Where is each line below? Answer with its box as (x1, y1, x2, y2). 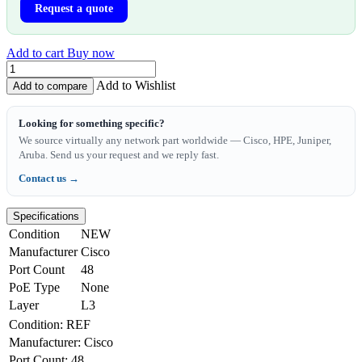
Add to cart (6, 45, 67, 60)
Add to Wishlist (96, 78, 175, 92)
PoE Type (9, 280, 60, 294)
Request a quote (35, 2, 113, 15)
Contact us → (19, 171, 79, 184)
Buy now (67, 45, 115, 60)
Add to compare (13, 79, 87, 92)
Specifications (13, 209, 79, 222)
